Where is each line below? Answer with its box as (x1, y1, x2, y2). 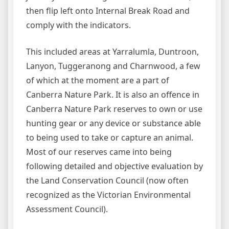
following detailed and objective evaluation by (26, 161, 203, 172)
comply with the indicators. (26, 19, 131, 31)
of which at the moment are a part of (26, 75, 169, 86)
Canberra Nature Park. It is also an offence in (26, 89, 199, 100)
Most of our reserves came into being (26, 146, 172, 157)
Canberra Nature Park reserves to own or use (26, 103, 202, 114)
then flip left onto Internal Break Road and (26, 5, 190, 16)
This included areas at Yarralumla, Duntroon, (26, 46, 199, 57)
